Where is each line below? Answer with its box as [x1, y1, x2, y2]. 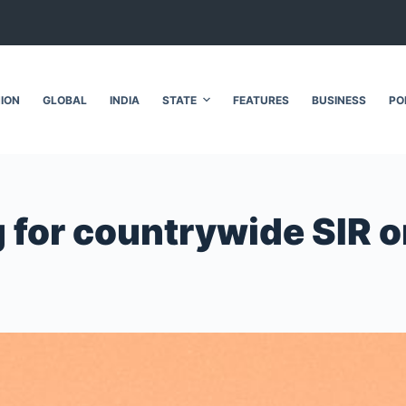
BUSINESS [311, 92, 366, 107]
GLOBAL [42, 92, 87, 107]
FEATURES [232, 92, 289, 107]
